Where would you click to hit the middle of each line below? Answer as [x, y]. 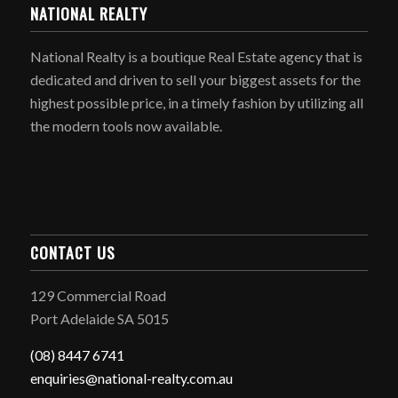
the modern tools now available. [126, 126]
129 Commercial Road [98, 295]
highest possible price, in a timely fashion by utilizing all [196, 103]
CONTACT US [72, 252]
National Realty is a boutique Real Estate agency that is [196, 57]
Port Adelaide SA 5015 [99, 318]
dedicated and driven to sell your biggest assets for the [195, 80]
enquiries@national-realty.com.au [131, 378]
